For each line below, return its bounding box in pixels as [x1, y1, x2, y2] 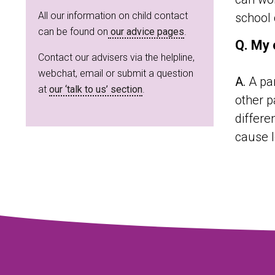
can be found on [38, 25, 108, 37]
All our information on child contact [38, 9, 188, 21]
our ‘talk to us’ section [49, 83, 142, 95]
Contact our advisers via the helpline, [38, 51, 195, 63]
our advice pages [108, 25, 184, 37]
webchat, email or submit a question [38, 67, 193, 79]
